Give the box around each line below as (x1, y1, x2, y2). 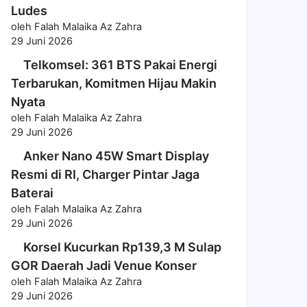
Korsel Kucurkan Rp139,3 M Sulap (23, 240, 221, 254)
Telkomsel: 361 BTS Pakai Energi (23, 58, 217, 72)
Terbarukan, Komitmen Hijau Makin (11, 76, 217, 90)
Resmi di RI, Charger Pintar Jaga (11, 167, 199, 182)
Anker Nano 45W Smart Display (23, 149, 209, 163)
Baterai (11, 186, 53, 200)
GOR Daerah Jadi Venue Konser (11, 258, 197, 273)
